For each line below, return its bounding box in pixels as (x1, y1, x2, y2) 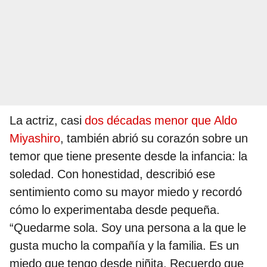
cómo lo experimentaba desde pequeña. (10, 202, 220, 217)
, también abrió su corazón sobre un (60, 131, 248, 145)
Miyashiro (10, 131, 60, 145)
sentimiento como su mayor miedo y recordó (10, 184, 242, 199)
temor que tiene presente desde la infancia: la (10, 148, 247, 163)
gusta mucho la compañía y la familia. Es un (10, 238, 239, 253)
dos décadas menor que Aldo (85, 113, 237, 128)
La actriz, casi (10, 113, 85, 128)
